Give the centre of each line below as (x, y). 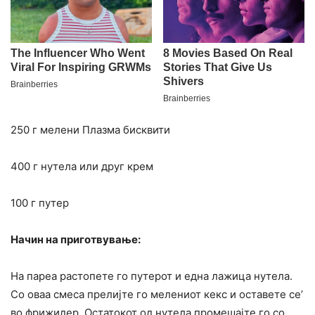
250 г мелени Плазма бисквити (90, 130)
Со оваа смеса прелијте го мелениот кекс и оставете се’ (157, 295)
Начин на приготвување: (76, 240)
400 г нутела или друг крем (82, 167)
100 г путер (40, 203)
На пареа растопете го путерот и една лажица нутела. (152, 276)
